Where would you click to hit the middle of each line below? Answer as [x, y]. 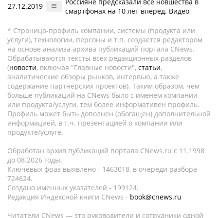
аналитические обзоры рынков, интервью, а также [93, 77]
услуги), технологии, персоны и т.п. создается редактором [105, 40]
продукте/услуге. [35, 132]
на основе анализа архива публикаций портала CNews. [101, 49]
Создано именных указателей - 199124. [73, 188]
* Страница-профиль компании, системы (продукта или [101, 30]
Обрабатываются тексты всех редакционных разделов [100, 58]
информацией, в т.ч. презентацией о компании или [95, 123]
